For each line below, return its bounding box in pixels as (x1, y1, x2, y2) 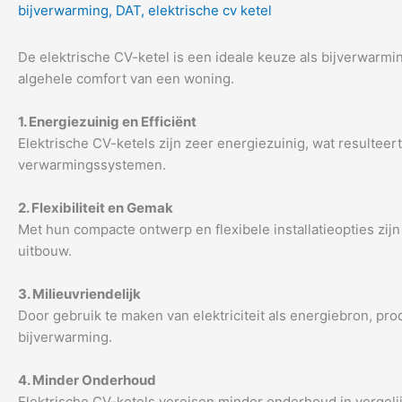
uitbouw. (18, 242, 72, 259)
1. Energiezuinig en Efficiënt (18, 113, 197, 130)
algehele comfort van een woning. (18, 70, 234, 87)
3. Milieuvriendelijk (18, 285, 141, 302)
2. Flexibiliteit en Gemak (18, 199, 173, 216)
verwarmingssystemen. (18, 156, 166, 173)
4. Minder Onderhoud (18, 371, 156, 389)
